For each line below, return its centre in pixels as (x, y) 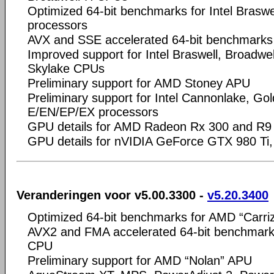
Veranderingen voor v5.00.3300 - (112, 195)
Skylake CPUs (66, 68)
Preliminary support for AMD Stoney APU (139, 83)
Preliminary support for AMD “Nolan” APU (140, 260)
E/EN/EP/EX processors (93, 112)
